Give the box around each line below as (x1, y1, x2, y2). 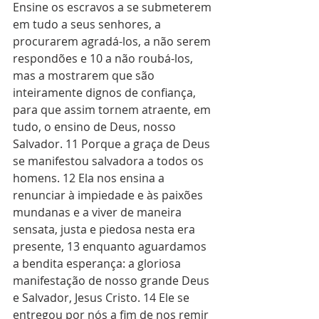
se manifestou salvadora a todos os (13, 153, 206, 169)
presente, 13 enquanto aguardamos (13, 239, 209, 254)
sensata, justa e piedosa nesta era (13, 221, 198, 237)
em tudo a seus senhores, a (13, 16, 164, 32)
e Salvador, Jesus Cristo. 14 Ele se (13, 290, 192, 305)
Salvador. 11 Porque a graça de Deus (13, 136, 213, 152)
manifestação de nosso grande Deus (13, 273, 212, 288)
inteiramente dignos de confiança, (13, 85, 199, 100)
